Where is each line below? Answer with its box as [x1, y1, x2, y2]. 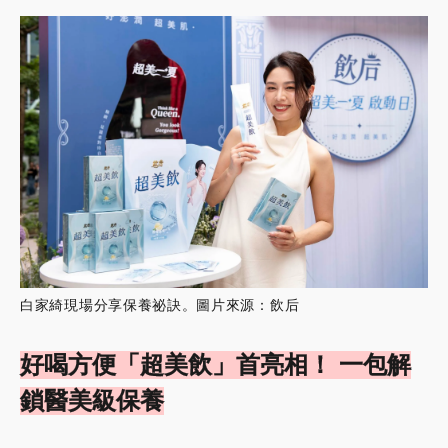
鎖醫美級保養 [20, 386, 164, 415]
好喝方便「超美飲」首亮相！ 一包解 [20, 350, 411, 379]
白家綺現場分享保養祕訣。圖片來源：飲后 [20, 296, 300, 313]
